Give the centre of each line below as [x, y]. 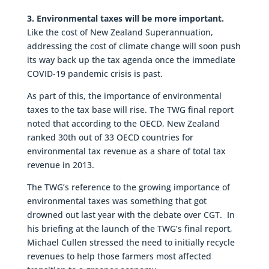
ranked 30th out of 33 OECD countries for [110, 137]
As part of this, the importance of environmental [124, 95]
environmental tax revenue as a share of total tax [126, 151]
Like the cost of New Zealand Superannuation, [120, 32]
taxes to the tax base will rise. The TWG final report [130, 109]
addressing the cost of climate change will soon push [134, 46]
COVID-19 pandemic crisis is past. [95, 73]
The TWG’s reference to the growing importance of [128, 187]
